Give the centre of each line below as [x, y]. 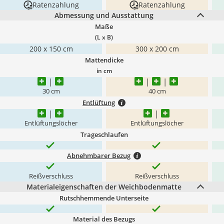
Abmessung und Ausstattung [104, 15]
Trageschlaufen [104, 134]
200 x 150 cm [51, 49]
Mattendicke [104, 60]
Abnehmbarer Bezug [99, 155]
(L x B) [104, 37]
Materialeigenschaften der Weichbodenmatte [104, 187]
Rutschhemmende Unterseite [104, 198]
